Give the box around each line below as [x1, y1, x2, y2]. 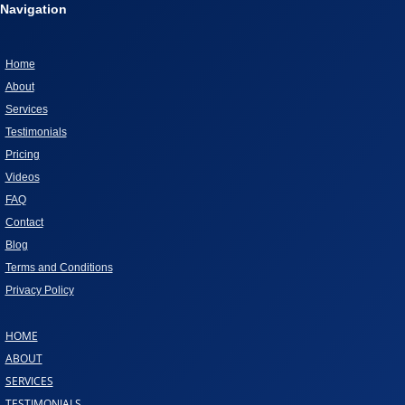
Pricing [5, 148, 40, 161]
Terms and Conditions [5, 261, 113, 274]
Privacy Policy [5, 284, 74, 297]
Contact [5, 216, 43, 229]
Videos [5, 171, 40, 184]
